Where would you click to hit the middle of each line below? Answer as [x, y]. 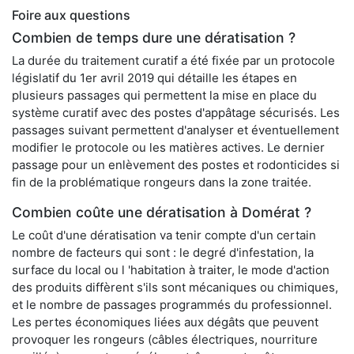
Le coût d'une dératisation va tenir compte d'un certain [164, 235]
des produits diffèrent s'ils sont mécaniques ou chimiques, [175, 288]
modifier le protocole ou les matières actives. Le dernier [168, 148]
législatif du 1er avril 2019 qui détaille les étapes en [154, 78]
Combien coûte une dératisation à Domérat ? [162, 213]
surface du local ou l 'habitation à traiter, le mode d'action [171, 270]
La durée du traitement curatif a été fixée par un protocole [173, 61]
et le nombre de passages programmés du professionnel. [172, 305]
